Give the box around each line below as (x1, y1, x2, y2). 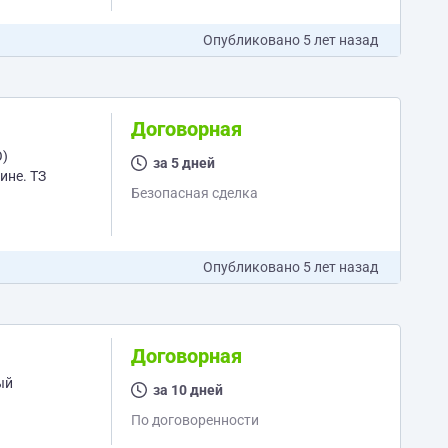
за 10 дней (152, 382, 223, 398)
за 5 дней (152, 155, 215, 171)
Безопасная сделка (130, 185, 258, 201)
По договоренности (130, 412, 259, 428)
